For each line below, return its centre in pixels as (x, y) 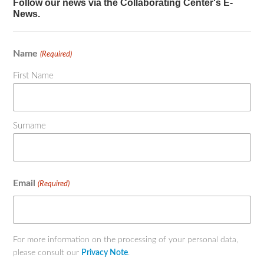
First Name (34, 75)
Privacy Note (105, 253)
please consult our (47, 253)
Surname (30, 126)
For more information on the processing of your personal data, (126, 240)
